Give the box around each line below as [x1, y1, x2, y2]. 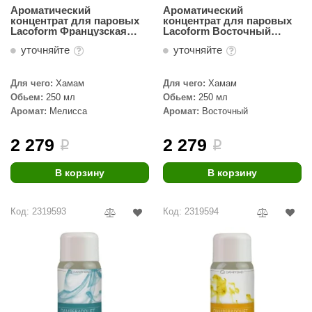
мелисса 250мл [10, 36, 88, 47]
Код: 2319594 [163, 206, 219, 217]
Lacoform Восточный [163, 25, 271, 37]
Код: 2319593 [10, 206, 66, 217]
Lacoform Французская [10, 25, 127, 37]
